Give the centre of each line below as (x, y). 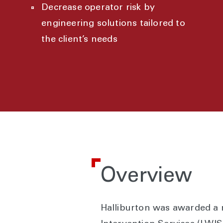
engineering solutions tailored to (113, 24)
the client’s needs (79, 40)
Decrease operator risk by (98, 8)
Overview (149, 177)
